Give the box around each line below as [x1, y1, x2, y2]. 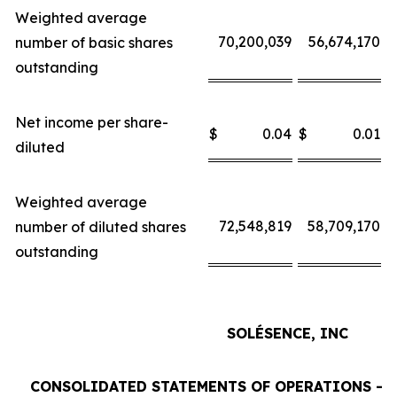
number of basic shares [15, 34, 173, 51]
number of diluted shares [15, 218, 186, 236]
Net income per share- [15, 113, 168, 131]
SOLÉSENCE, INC [226, 324, 348, 342]
